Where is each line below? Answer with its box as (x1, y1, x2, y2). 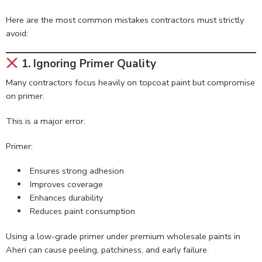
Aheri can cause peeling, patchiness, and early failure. (6, 244, 209, 256)
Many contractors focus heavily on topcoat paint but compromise (6, 76, 255, 88)
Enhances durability (29, 192, 103, 204)
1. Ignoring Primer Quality (18, 56, 156, 72)
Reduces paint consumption (29, 205, 135, 218)
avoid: (6, 27, 28, 39)
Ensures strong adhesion (29, 165, 124, 177)
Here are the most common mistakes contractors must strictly (6, 13, 244, 26)
